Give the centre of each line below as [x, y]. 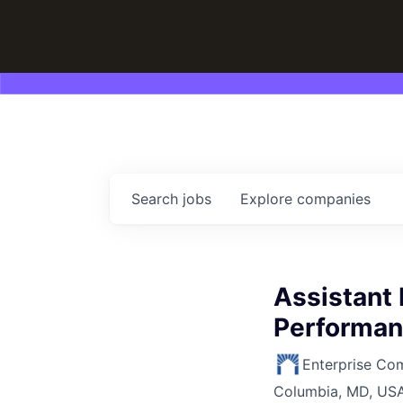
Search [157, 199]
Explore [269, 199]
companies [334, 199]
